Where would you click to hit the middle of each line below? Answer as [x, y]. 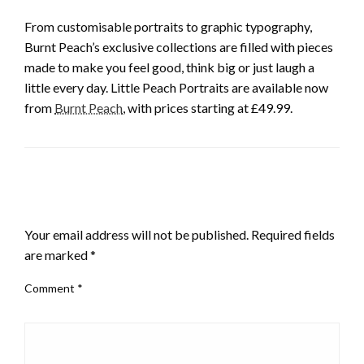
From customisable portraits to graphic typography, [168, 26]
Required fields [293, 234]
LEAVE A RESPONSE [90, 206]
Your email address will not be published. [136, 234]
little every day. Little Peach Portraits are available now [176, 87]
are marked [57, 254]
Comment [51, 288]
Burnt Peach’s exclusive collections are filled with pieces [179, 46]
